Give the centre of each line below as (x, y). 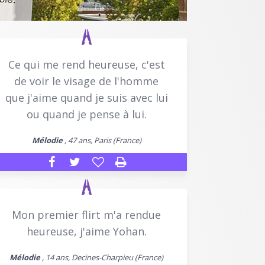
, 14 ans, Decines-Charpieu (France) (102, 257)
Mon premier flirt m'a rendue (86, 214)
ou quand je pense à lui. (86, 114)
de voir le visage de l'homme (86, 81)
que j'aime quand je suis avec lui (86, 97)
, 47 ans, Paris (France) (102, 140)
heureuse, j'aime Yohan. (86, 231)
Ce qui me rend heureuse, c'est (86, 64)
